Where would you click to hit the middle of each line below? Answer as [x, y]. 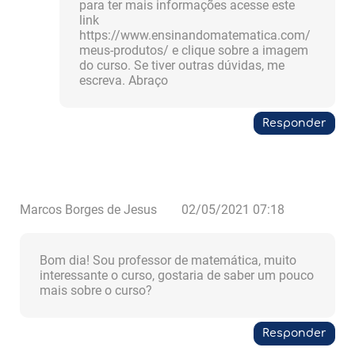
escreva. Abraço [124, 81]
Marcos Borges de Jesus [88, 210]
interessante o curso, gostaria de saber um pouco [177, 276]
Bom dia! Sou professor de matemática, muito [168, 261]
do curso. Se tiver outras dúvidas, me [182, 66]
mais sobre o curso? [96, 291]
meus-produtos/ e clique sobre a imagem [194, 51]
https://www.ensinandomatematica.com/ [195, 36]
